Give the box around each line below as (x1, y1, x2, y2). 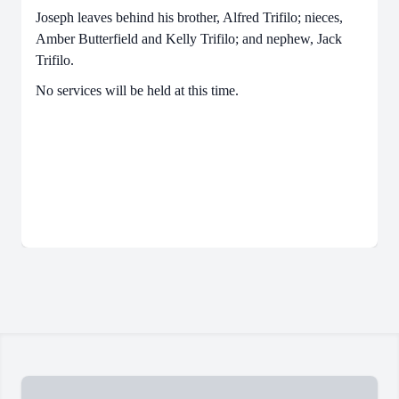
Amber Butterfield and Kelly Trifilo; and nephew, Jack (36, 30, 342, 46)
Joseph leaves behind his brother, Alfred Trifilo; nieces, (36, 9, 343, 25)
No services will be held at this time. (36, 83, 239, 99)
